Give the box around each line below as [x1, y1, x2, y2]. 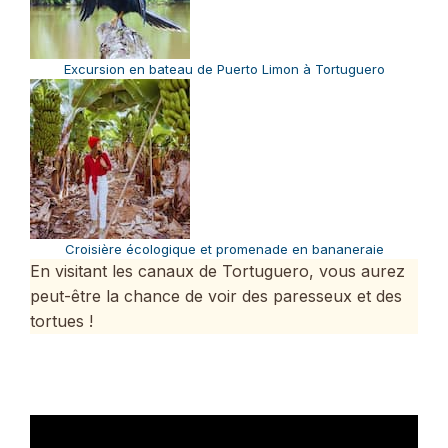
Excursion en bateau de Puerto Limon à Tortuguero [63, 60, 385, 77]
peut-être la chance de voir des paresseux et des [30, 285, 402, 306]
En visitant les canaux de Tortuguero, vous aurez [30, 260, 405, 281]
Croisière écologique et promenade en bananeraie [64, 240, 384, 257]
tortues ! [30, 310, 93, 331]
